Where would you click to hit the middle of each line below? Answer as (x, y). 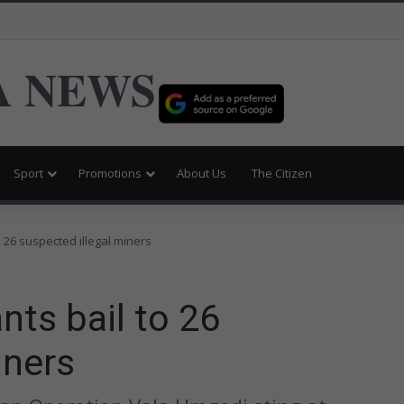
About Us (202, 173)
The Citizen (282, 173)
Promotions (110, 173)
